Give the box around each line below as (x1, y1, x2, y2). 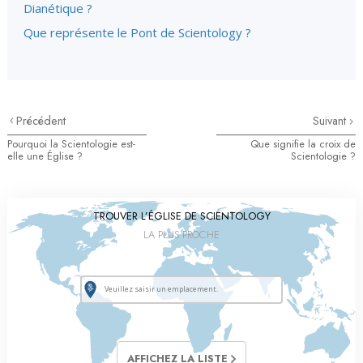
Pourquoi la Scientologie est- (7, 135, 135, 152)
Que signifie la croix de (250, 135, 356, 152)
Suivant (313, 112, 349, 129)
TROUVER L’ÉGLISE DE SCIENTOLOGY (92, 207, 271, 224)
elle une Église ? (7, 147, 83, 164)
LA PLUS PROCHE (143, 226, 220, 242)
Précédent (16, 112, 66, 129)
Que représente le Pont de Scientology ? (23, 23, 251, 41)
